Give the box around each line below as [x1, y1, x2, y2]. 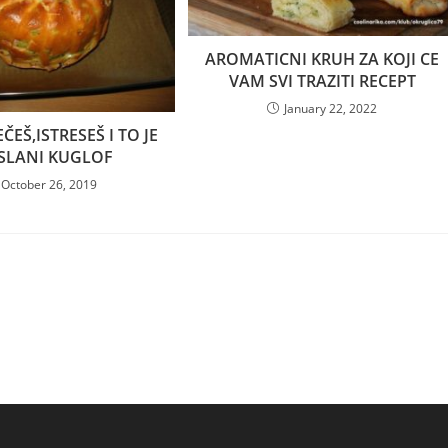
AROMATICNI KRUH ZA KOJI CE [205, 48, 440, 71]
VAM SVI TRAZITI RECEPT [228, 70, 416, 93]
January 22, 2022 [284, 100, 378, 118]
